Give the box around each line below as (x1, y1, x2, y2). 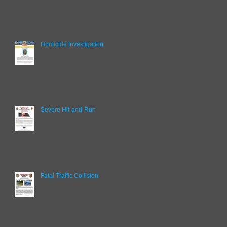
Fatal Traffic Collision (41, 172, 98, 179)
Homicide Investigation (41, 41, 103, 48)
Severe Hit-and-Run (41, 106, 96, 113)
